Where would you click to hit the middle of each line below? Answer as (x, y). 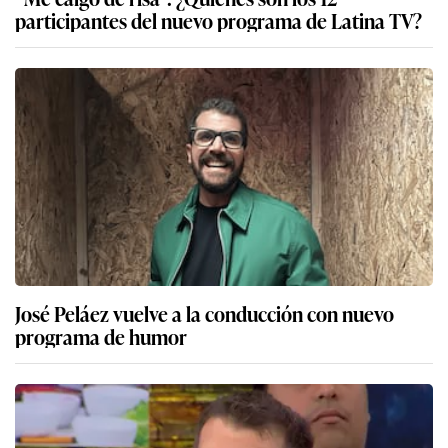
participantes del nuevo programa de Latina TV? (218, 19)
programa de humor (101, 335)
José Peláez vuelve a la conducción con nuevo (204, 312)
